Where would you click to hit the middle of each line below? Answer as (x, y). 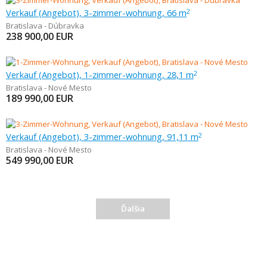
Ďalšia (133, 209)
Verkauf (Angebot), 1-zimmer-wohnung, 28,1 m (100, 74)
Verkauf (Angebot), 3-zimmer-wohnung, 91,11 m (102, 136)
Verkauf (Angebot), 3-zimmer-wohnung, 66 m (96, 13)
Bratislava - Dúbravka (45, 26)
